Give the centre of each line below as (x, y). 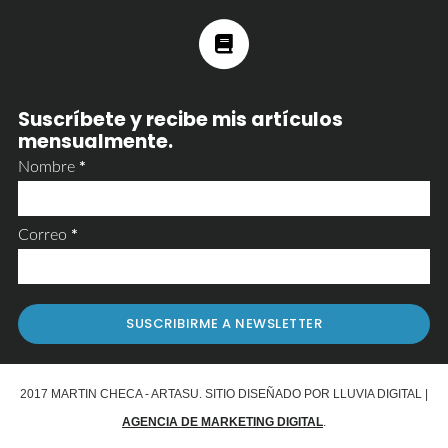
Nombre (48, 166)
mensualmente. (95, 141)
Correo (44, 234)
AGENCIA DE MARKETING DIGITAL (222, 421)
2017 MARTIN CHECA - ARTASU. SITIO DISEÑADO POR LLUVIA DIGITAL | (224, 393)
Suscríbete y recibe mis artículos (180, 119)
